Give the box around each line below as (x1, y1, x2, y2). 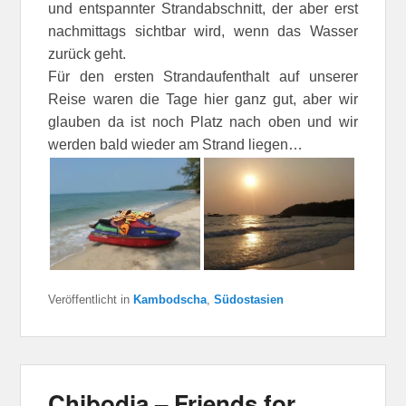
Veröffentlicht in (48, 292, 130, 306)
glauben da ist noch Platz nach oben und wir (48, 113, 358, 130)
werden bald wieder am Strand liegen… (48, 136, 304, 152)
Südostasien (214, 292, 285, 306)
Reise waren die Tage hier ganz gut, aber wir (48, 91, 358, 107)
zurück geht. (48, 45, 127, 62)
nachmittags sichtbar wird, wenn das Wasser (48, 23, 358, 39)
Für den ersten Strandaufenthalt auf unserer (48, 68, 358, 84)
